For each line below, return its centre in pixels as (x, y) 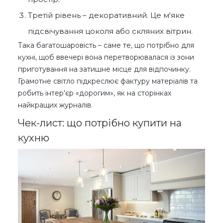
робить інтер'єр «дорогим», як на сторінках (95, 93)
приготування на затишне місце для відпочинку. (104, 69)
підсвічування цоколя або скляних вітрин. (110, 31)
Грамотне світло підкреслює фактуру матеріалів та (108, 81)
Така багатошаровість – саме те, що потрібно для (106, 46)
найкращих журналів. (55, 105)
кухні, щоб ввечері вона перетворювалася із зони (106, 57)
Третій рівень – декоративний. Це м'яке (106, 15)
